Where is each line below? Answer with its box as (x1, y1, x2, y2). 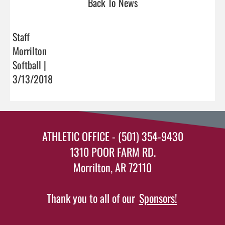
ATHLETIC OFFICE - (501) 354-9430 (42, 128, 183, 144)
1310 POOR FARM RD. (69, 143, 156, 160)
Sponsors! (139, 189, 177, 206)
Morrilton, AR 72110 (73, 159, 152, 175)
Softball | (13, 57, 46, 72)
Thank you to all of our (46, 189, 138, 206)
